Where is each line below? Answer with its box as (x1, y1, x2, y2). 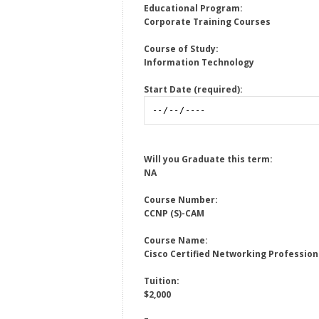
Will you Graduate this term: (144, 153, 273, 166)
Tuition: (144, 275, 179, 288)
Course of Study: (144, 43, 219, 55)
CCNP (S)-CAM (144, 207, 204, 220)
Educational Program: (144, 2, 243, 14)
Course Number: (144, 194, 218, 206)
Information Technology (144, 56, 254, 68)
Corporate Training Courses (144, 16, 271, 28)
